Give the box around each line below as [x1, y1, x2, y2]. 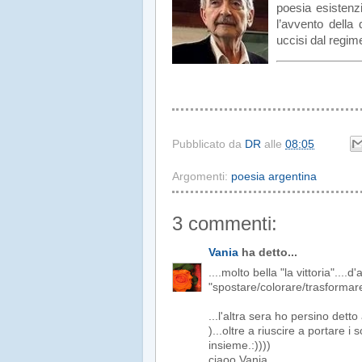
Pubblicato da [172, 138, 245, 151]
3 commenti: [172, 212, 277, 234]
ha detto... [238, 246, 297, 259]
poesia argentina [231, 170, 317, 183]
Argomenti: [172, 170, 231, 183]
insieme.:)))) [208, 339, 271, 352]
